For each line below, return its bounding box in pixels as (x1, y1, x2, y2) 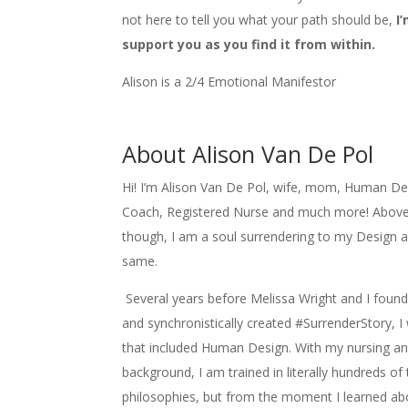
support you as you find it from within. (122, 35, 380, 53)
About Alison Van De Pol (122, 138, 374, 169)
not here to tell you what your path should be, (122, 10, 397, 28)
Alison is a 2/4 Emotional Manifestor (122, 72, 337, 90)
